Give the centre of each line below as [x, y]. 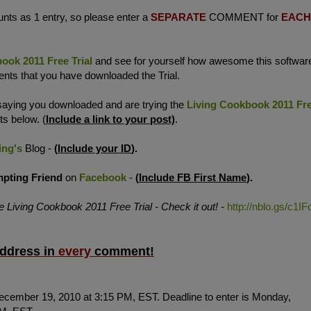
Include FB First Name [193, 177]
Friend [48, 177]
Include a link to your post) [110, 119]
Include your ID [94, 148]
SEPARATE [180, 17]
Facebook [103, 177]
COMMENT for [245, 17]
